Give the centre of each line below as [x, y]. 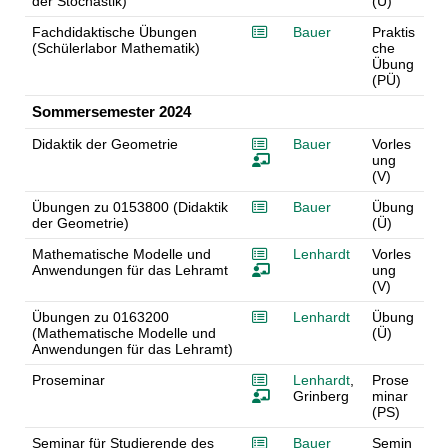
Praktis [393, 32]
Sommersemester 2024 [111, 112]
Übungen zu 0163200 [100, 317]
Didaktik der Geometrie [104, 144]
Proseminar [68, 380]
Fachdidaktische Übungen [114, 32]
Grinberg [320, 396]
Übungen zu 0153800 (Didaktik [129, 207]
